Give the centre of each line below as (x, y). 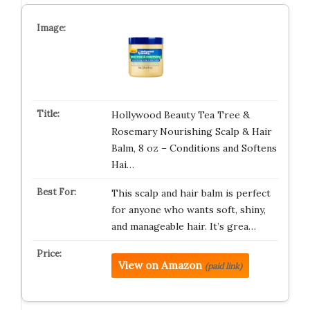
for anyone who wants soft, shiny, (188, 210)
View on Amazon (160, 265)
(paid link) (223, 266)
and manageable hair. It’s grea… (183, 226)
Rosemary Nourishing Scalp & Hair (191, 131)
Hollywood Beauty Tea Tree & (180, 115)
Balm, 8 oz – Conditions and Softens (194, 148)
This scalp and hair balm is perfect (191, 193)
